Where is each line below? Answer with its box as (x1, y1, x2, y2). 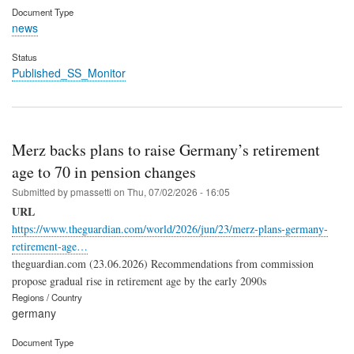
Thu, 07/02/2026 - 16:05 (127, 184, 230, 198)
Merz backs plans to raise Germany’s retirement (12, 138, 320, 160)
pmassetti (70, 184, 111, 198)
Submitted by (12, 184, 70, 198)
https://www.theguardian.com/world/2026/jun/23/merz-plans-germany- (12, 220, 328, 236)
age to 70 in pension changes (12, 160, 196, 183)
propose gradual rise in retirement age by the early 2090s (12, 273, 266, 288)
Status (12, 50, 37, 63)
